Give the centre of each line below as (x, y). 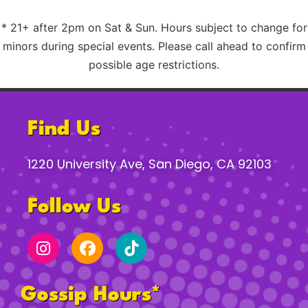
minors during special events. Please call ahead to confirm (154, 46)
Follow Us (74, 208)
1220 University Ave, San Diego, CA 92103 (150, 164)
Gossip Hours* (90, 296)
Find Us (64, 130)
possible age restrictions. (154, 65)
